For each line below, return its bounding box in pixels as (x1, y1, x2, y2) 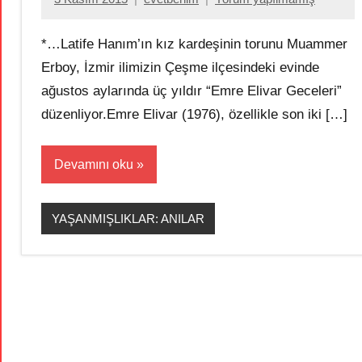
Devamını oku (54, 157, 133, 171)
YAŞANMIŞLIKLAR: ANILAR (51, 211, 204, 225)
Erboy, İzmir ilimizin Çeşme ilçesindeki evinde (41, 59, 319, 75)
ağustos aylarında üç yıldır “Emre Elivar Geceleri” (41, 82, 342, 99)
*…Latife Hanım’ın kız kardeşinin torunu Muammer (41, 36, 347, 52)
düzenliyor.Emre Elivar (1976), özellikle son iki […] (41, 106, 347, 122)
